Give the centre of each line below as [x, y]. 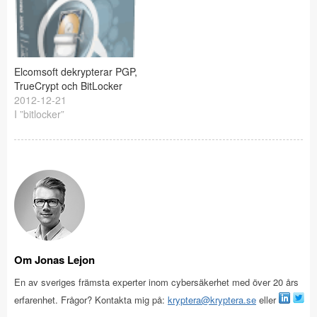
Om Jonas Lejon [54, 260]
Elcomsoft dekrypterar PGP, [76, 72]
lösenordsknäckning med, [209, 28]
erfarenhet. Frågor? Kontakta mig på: [91, 300]
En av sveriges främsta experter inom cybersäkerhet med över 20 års [156, 282]
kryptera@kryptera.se [212, 300]
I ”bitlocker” [39, 114]
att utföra [172, 14]
